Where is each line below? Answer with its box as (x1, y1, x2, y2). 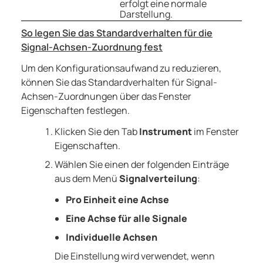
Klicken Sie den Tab (54, 125, 139, 139)
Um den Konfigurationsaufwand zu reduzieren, (21, 62, 221, 75)
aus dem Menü (54, 172, 119, 186)
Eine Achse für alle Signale (65, 212, 187, 225)
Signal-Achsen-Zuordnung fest (21, 41, 163, 54)
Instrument (139, 125, 192, 139)
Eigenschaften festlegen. (21, 104, 130, 117)
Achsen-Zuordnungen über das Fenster (21, 90, 191, 103)
